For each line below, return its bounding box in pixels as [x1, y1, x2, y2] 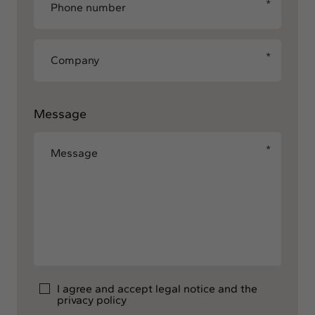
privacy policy [57, 293, 127, 307]
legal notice [155, 282, 215, 295]
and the [215, 282, 257, 295]
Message [34, 106, 86, 122]
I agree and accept [57, 282, 155, 295]
